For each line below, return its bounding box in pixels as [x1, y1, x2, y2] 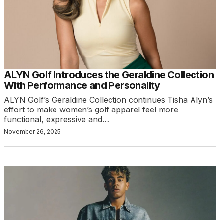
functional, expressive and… [4, 114, 109, 124]
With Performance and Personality [4, 79, 160, 91]
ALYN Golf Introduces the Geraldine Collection [4, 68, 214, 81]
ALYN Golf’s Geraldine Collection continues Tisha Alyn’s [4, 94, 213, 105]
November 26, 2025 [4, 127, 61, 135]
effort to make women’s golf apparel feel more [4, 104, 178, 114]
